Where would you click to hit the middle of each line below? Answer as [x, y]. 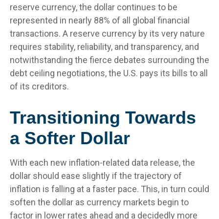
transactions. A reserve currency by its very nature [107, 33]
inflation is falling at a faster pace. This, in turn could [109, 189]
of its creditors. [39, 86]
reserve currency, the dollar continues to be [94, 7]
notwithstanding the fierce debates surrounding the [109, 60]
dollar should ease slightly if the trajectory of [96, 175]
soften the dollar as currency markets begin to [99, 202]
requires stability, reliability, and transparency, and [104, 46]
